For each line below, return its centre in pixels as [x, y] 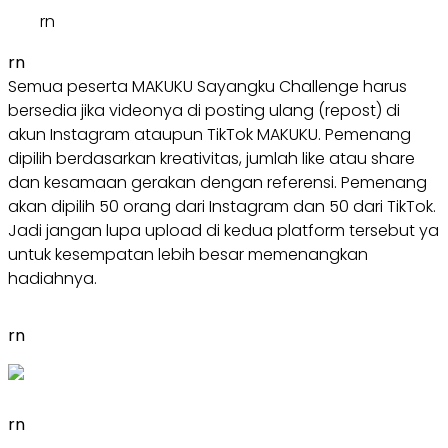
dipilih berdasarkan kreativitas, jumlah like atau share [211, 158]
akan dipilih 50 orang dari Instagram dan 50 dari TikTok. [222, 206]
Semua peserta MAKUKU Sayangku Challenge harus [207, 86]
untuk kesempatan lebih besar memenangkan [188, 254]
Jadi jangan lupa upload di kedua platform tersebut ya [223, 230]
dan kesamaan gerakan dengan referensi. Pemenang [217, 182]
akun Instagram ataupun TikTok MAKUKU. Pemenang [209, 134]
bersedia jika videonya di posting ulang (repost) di [204, 110]
